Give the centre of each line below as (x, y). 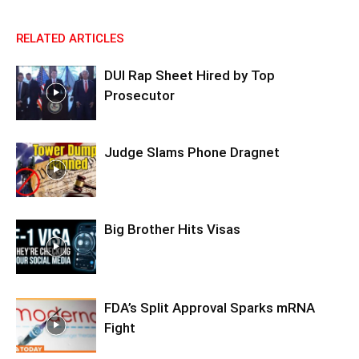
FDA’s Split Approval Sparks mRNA (210, 307)
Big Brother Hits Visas (172, 229)
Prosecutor (139, 95)
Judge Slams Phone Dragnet (192, 152)
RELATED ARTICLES (70, 38)
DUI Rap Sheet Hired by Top (190, 75)
